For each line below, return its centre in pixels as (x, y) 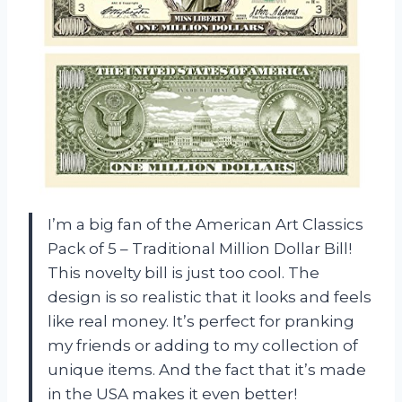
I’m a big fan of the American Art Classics (205, 224)
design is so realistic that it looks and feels (210, 297)
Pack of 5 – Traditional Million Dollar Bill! (200, 248)
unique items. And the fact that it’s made (207, 369)
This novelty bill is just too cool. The (184, 272)
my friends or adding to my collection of (203, 345)
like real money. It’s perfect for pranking (201, 321)
